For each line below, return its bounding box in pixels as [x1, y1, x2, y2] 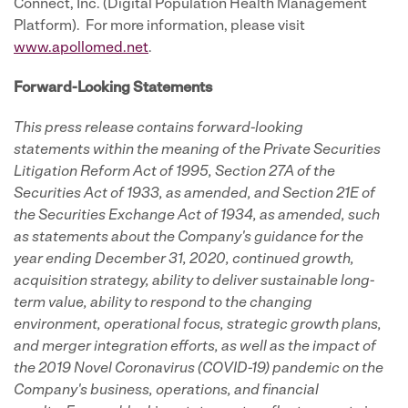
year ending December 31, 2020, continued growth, [14, 252, 354, 267]
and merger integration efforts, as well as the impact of [14, 340, 376, 354]
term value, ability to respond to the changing [14, 296, 312, 311]
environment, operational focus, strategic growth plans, [14, 318, 382, 332]
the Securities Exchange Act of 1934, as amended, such [14, 209, 380, 223]
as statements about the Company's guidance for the [14, 230, 363, 245]
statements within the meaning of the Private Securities [14, 143, 381, 158]
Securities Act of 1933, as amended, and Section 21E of [14, 187, 375, 201]
